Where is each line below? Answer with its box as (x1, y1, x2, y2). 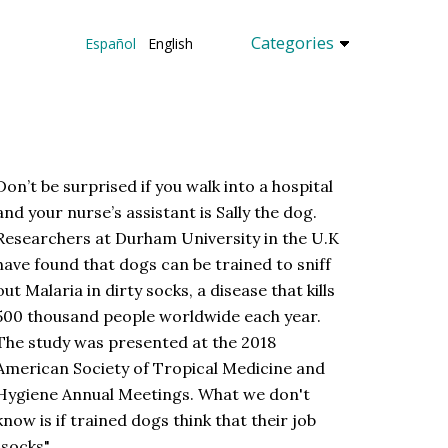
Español (84, 33, 136, 53)
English (135, 33, 201, 53)
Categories (250, 30, 338, 54)
